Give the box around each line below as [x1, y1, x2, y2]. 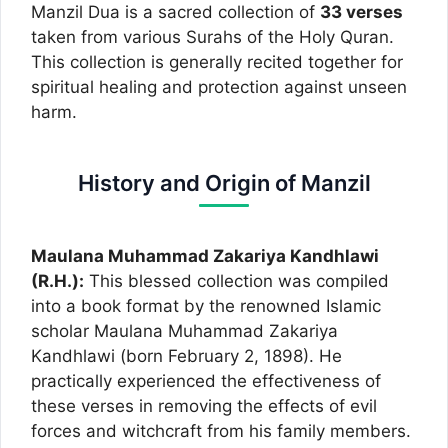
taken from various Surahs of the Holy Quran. [31, 26, 394, 47]
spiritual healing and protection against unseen [31, 76, 407, 97]
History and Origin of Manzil [77, 169, 371, 196]
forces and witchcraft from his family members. [31, 420, 411, 441]
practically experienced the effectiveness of [31, 370, 381, 391]
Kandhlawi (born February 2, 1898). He [31, 345, 342, 366]
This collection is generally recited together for [31, 51, 403, 72]
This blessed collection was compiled [84, 270, 389, 291]
